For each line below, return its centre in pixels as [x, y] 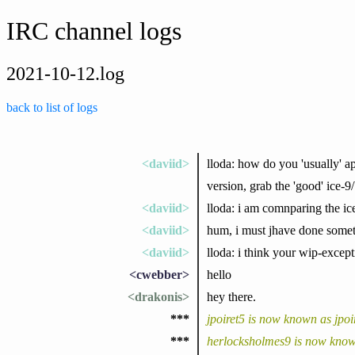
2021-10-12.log [65, 73]
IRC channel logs [94, 31]
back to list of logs [52, 107]
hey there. [231, 296]
